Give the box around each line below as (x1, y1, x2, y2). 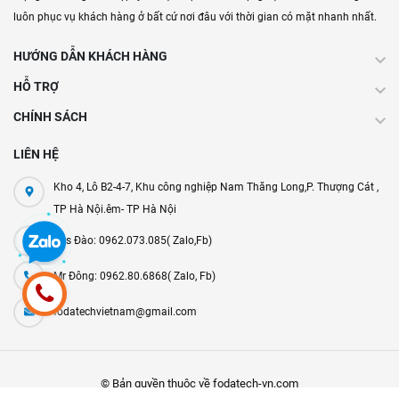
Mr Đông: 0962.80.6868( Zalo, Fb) (53, 270, 216, 282)
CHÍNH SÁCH (13, 110, 87, 124)
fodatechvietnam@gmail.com (53, 305, 197, 318)
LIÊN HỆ (13, 147, 59, 161)
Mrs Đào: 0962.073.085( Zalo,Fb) (53, 234, 212, 247)
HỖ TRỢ (13, 79, 59, 94)
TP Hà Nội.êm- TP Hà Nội (53, 203, 176, 216)
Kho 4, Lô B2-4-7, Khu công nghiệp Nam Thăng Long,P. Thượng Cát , (53, 181, 379, 193)
